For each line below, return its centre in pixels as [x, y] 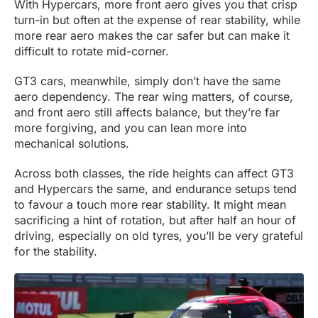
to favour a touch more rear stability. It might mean [150, 205]
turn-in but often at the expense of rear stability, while [157, 20]
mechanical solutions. [72, 144]
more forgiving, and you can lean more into [131, 128]
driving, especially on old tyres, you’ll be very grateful [159, 236]
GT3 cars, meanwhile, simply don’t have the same [147, 81]
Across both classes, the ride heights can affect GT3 [154, 174]
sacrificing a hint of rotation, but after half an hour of [155, 220]
